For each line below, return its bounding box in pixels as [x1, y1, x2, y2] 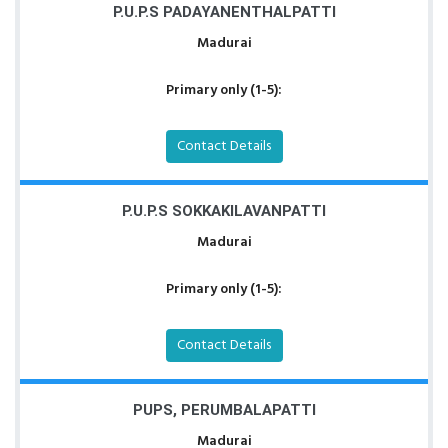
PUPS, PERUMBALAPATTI [132, 401, 316, 419]
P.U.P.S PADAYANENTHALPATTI [112, 3, 336, 21]
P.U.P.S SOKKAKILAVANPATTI [122, 202, 326, 220]
